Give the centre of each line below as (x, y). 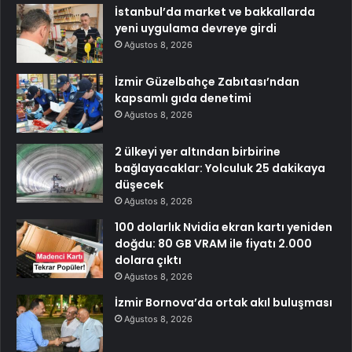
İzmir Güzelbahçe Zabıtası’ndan (207, 81)
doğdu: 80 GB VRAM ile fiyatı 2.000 (213, 243)
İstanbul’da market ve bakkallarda (215, 11)
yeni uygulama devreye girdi (196, 28)
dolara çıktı (148, 260)
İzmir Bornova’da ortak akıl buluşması (224, 302)
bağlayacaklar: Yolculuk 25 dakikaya (220, 168)
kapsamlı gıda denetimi (183, 98)
